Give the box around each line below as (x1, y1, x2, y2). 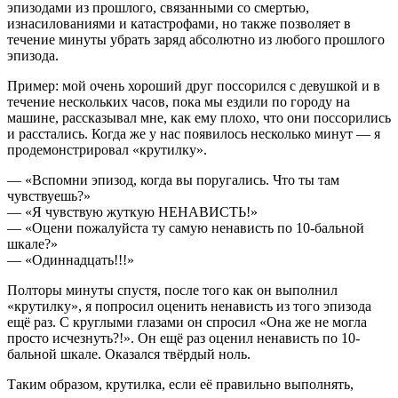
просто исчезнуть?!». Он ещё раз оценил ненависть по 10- (7, 330, 360, 346)
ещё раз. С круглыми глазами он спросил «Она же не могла (7, 314, 367, 330)
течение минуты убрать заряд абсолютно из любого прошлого (7, 31, 385, 47)
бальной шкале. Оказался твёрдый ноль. (7, 346, 251, 362)
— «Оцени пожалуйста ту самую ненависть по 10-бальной (7, 219, 364, 235)
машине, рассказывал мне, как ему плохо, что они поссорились (7, 109, 391, 125)
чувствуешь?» (7, 187, 91, 203)
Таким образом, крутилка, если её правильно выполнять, (7, 376, 354, 392)
